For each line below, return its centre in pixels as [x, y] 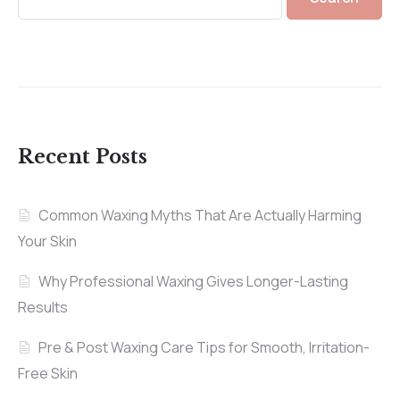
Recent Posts [83, 158]
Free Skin [48, 374]
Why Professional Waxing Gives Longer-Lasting [194, 282]
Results [43, 308]
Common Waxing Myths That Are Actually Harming [200, 216]
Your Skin [47, 242]
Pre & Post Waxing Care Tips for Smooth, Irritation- [204, 348]
